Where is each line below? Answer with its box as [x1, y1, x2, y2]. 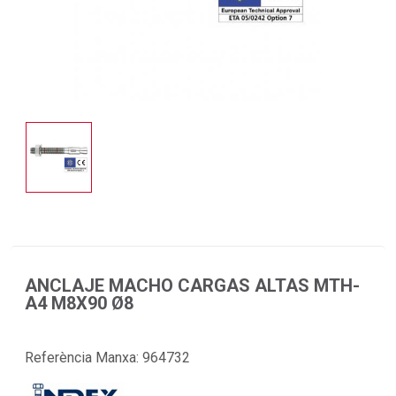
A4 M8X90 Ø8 [25, 292, 133, 314]
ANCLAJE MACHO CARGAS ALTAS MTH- [25, 274, 360, 296]
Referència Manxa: [25, 348, 142, 366]
